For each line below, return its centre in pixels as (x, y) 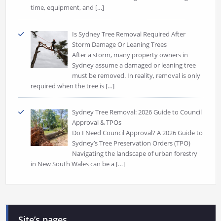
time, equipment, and (63, 7)
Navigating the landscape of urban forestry (135, 154)
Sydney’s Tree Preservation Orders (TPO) (131, 143)
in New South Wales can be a (73, 164)
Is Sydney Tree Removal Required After (129, 34)
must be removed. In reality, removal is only (136, 75)
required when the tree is (68, 86)
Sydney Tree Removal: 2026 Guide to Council (137, 112)
